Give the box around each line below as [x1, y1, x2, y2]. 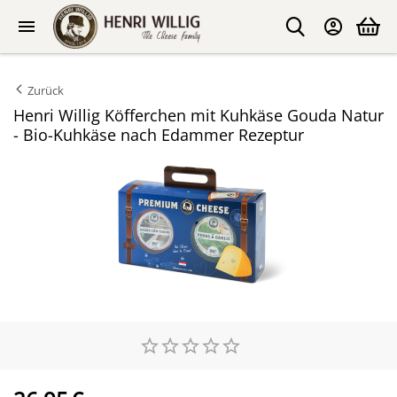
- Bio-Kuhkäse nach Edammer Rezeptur [13, 124, 304, 145]
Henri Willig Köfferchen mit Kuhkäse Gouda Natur [13, 105, 384, 126]
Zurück [25, 82, 65, 98]
